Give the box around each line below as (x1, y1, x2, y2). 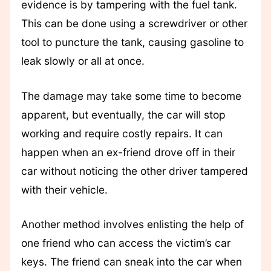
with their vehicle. (21, 183, 108, 196)
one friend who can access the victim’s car (21, 236, 230, 249)
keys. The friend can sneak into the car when (21, 255, 242, 268)
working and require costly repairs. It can (21, 126, 223, 140)
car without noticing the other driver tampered (21, 164, 248, 177)
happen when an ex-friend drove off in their (21, 145, 235, 158)
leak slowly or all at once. (21, 54, 145, 68)
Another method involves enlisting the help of (21, 217, 244, 230)
